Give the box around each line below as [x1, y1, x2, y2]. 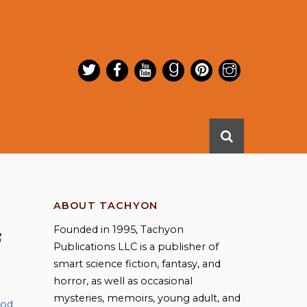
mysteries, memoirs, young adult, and [53, 292, 241, 305]
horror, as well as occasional [53, 275, 193, 288]
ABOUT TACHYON [53, 199, 158, 212]
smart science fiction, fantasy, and [53, 258, 221, 271]
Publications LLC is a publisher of [53, 241, 219, 254]
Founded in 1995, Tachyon [53, 223, 184, 236]
